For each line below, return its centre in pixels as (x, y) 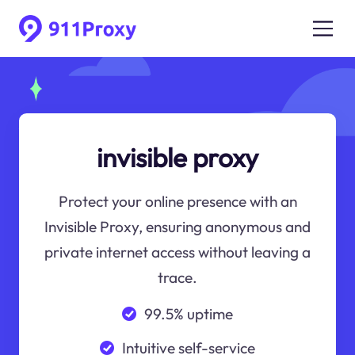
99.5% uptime (188, 313)
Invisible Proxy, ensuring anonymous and (177, 227)
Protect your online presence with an (177, 202)
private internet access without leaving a (177, 252)
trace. (177, 278)
